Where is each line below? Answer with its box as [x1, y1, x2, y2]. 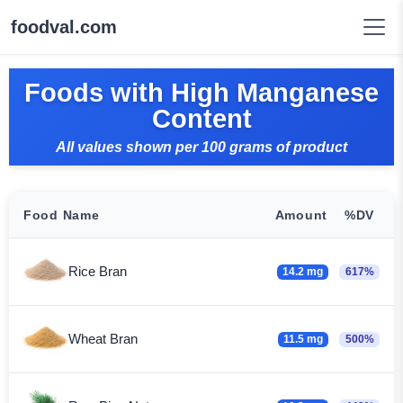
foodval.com [11, 17, 117, 37]
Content [151, 103, 252, 133]
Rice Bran [68, 264, 127, 279]
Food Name [23, 208, 100, 222]
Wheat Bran [68, 331, 138, 346]
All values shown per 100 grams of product [56, 139, 347, 155]
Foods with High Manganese [24, 77, 379, 107]
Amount [274, 208, 327, 222]
